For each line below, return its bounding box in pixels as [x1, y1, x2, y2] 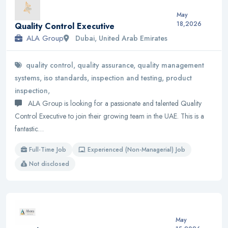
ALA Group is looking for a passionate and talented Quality [26, 98, 202, 109]
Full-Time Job [29, 145, 66, 155]
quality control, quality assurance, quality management [26, 60, 204, 71]
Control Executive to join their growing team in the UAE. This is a [15, 111, 204, 122]
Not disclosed [29, 159, 69, 169]
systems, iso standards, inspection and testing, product [15, 73, 192, 83]
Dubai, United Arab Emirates [73, 33, 167, 43]
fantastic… [15, 124, 44, 134]
